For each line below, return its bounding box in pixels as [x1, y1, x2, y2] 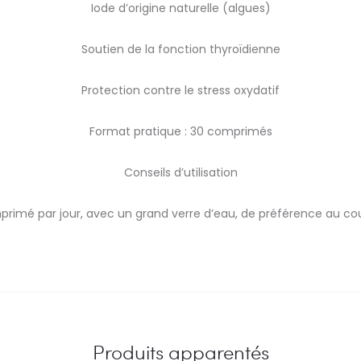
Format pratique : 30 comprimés [89, 123, 272, 139]
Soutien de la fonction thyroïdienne [81, 41, 280, 57]
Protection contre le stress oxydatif [81, 82, 280, 98]
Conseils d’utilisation [123, 164, 238, 180]
